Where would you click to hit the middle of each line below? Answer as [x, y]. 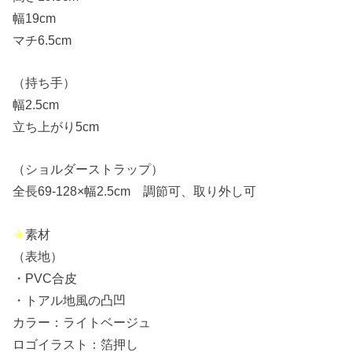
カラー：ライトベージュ [82, 322]
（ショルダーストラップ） [88, 169]
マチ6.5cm [42, 40]
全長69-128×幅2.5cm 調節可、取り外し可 [135, 191]
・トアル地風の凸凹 [70, 300]
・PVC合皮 [45, 278]
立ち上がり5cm [56, 126]
